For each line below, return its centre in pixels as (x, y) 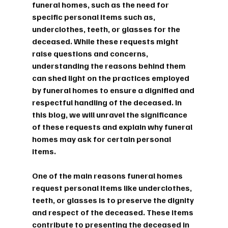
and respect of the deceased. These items (113, 212)
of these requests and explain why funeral (113, 126)
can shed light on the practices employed (111, 78)
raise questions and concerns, (91, 53)
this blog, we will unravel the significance (110, 114)
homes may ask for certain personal (102, 139)
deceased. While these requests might (106, 41)
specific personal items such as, (94, 17)
